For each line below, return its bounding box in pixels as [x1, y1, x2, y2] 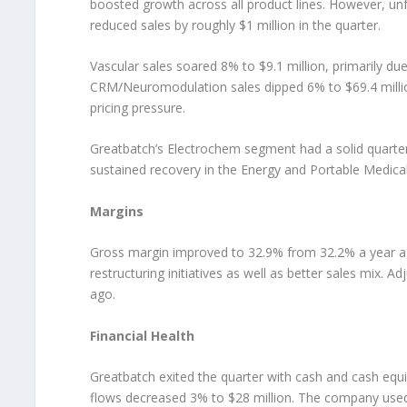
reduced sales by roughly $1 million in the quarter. [89, 15, 381, 34]
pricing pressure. [89, 98, 185, 116]
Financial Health [89, 326, 194, 344]
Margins [89, 202, 144, 220]
